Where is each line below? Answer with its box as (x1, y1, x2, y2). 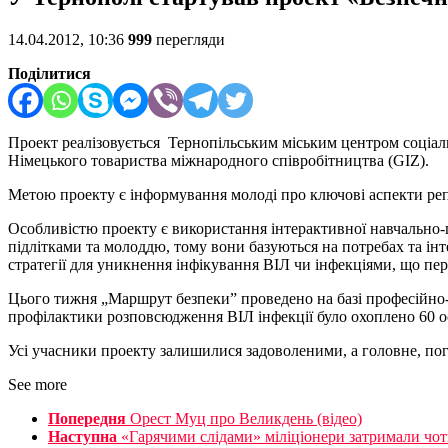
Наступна (48, 428, 117, 446)
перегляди (152, 31, 225, 49)
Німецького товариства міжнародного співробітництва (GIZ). (8, 152, 429, 170)
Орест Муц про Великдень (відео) (130, 410, 362, 428)
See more (8, 376, 67, 394)
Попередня (48, 410, 126, 428)
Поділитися (8, 65, 91, 83)
